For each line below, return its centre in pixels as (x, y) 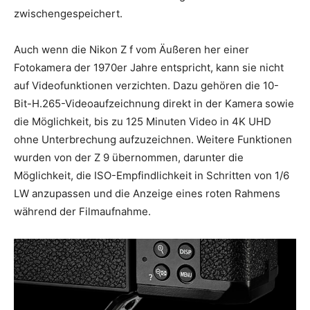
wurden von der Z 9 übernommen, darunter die (129, 157)
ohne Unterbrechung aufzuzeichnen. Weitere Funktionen (153, 139)
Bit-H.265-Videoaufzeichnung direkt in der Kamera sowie (154, 103)
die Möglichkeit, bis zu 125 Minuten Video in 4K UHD (143, 121)
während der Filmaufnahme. (82, 211)
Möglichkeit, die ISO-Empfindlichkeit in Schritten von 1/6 (152, 175)
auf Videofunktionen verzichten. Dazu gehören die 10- (146, 85)
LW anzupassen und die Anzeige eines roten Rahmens (147, 193)
